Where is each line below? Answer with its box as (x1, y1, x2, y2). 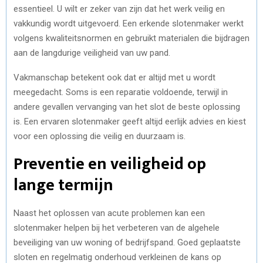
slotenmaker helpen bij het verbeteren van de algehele (14, 222, 220, 233)
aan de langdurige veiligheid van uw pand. (14, 47, 170, 58)
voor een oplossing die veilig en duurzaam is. (14, 130, 186, 141)
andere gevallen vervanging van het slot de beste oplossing (14, 101, 240, 112)
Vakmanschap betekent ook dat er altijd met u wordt (14, 72, 215, 83)
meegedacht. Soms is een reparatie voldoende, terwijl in (14, 86, 228, 97)
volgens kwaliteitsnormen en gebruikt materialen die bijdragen (14, 32, 249, 43)
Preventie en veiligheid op (14, 150, 206, 178)
